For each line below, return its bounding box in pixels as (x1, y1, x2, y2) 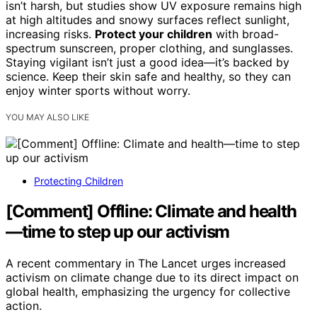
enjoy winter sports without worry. (6, 83, 190, 98)
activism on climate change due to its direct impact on (6, 270, 299, 285)
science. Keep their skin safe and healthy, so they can (6, 69, 291, 84)
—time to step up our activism (6, 221, 230, 243)
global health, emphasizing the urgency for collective (6, 284, 290, 299)
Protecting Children (34, 175, 123, 188)
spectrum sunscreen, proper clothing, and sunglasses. (6, 41, 293, 56)
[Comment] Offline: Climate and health (6, 201, 296, 222)
